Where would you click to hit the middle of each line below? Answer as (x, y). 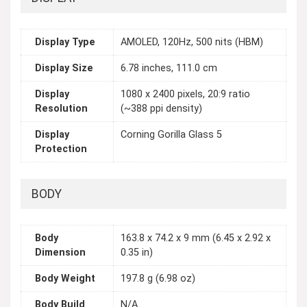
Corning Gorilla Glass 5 (171, 135)
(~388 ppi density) (161, 109)
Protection (61, 149)
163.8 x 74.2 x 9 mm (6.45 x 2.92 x (196, 238)
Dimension (60, 253)
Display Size (64, 69)
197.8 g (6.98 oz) (158, 279)
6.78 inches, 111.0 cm (169, 69)
